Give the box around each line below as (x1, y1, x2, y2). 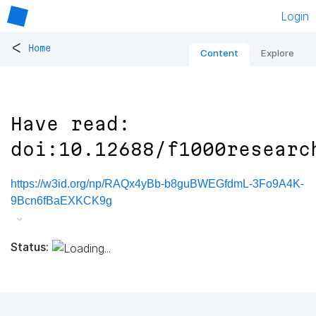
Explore (261, 47, 294, 59)
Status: (11, 239, 49, 254)
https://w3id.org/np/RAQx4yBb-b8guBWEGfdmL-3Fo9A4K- (11, 178, 304, 190)
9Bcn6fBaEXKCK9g (11, 195, 112, 207)
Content (200, 47, 238, 59)
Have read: (11, 114, 130, 135)
